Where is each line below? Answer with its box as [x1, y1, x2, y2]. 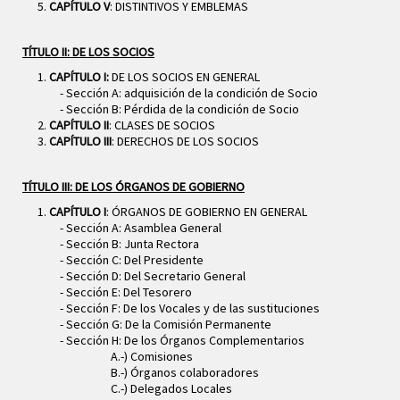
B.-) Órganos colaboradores [49, 364, 259, 381]
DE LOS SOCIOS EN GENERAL [109, 69, 260, 86]
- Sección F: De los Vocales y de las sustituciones [49, 300, 320, 317]
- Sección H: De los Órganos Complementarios [49, 332, 304, 349]
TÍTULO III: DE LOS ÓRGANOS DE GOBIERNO [22, 179, 245, 196]
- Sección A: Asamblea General [49, 220, 221, 237]
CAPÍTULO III [49, 133, 112, 150]
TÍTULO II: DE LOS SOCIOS [22, 44, 154, 61]
